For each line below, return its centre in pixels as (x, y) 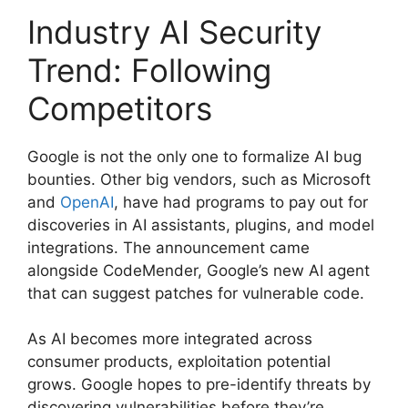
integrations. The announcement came (168, 247)
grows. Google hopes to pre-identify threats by (199, 385)
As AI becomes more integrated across (170, 339)
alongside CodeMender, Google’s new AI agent (199, 270)
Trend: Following (149, 70)
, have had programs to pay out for (241, 202)
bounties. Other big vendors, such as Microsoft (199, 179)
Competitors (120, 108)
